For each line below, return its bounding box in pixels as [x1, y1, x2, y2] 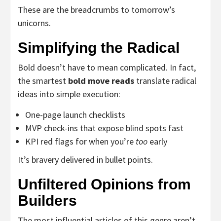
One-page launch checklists [25, 109, 125, 120]
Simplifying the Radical [18, 39, 180, 56]
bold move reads [68, 74, 134, 86]
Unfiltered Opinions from [18, 176, 191, 192]
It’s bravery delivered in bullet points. [18, 153, 153, 165]
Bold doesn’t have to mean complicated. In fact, [18, 61, 196, 73]
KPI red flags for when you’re [25, 135, 136, 147]
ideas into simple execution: [18, 88, 120, 100]
